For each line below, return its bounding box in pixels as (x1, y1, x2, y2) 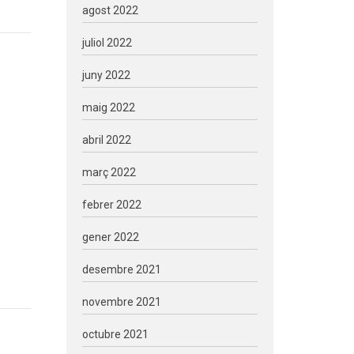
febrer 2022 (81, 198, 141, 211)
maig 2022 (81, 101, 135, 114)
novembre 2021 (81, 296, 161, 308)
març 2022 (81, 166, 136, 179)
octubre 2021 (81, 328, 149, 341)
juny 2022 (81, 69, 130, 81)
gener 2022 (81, 231, 139, 243)
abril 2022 (81, 134, 131, 146)
